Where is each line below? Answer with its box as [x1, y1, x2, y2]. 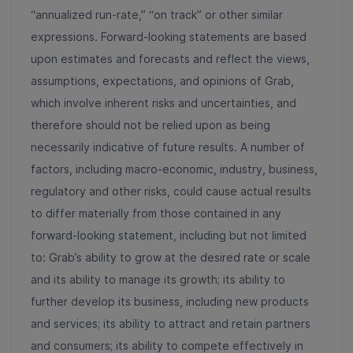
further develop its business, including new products [31, 294, 309, 308]
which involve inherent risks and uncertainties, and [31, 95, 296, 110]
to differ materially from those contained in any [31, 206, 281, 220]
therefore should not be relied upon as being [31, 117, 270, 132]
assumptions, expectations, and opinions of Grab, [31, 73, 294, 87]
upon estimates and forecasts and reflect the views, [31, 51, 310, 65]
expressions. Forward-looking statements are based [31, 29, 307, 43]
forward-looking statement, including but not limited [31, 228, 307, 242]
